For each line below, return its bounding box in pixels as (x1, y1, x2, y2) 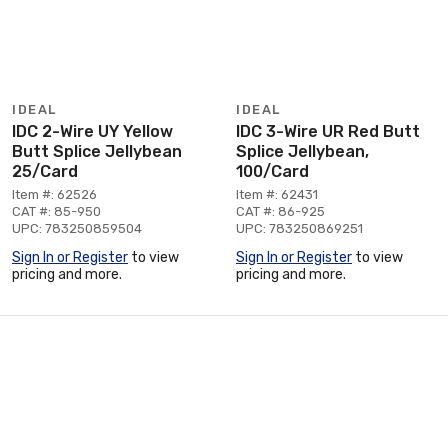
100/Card (236, 161, 309, 181)
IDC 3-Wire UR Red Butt (236, 121, 420, 141)
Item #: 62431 (236, 186, 318, 202)
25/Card (12, 161, 78, 181)
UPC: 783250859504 (12, 220, 142, 236)
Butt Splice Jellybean (12, 141, 182, 161)
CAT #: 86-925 (236, 203, 325, 219)
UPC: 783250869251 (236, 220, 363, 236)
